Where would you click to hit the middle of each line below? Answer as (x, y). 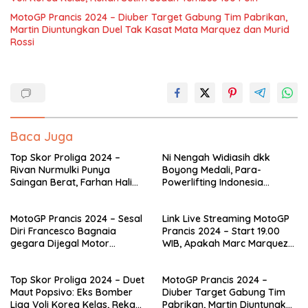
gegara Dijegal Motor (60, 243)
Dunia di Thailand (202, 207)
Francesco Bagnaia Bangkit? (228, 268)
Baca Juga (42, 136)
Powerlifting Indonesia (213, 182)
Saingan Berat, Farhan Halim (76, 182)
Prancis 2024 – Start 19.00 (221, 231)
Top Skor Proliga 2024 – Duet (77, 279)
